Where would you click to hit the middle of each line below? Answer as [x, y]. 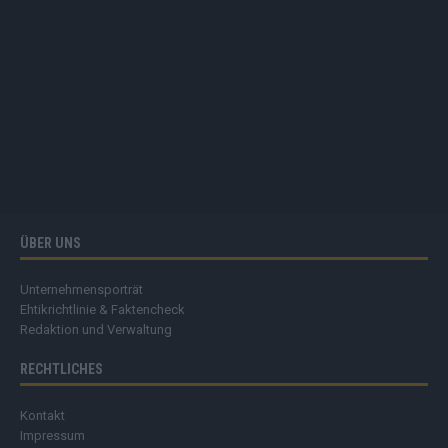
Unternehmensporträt [81, 290]
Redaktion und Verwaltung [96, 330]
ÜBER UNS [50, 243]
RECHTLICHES [61, 369]
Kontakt [42, 416]
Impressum [52, 436]
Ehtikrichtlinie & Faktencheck [102, 310]
